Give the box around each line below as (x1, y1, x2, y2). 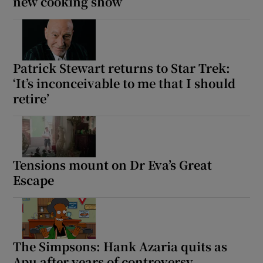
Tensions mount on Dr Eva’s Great (13, 156, 213, 174)
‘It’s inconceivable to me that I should (13, 75, 236, 92)
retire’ (13, 90, 50, 107)
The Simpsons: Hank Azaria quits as (13, 238, 228, 255)
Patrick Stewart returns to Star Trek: (13, 59, 231, 77)
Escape (13, 171, 55, 189)
